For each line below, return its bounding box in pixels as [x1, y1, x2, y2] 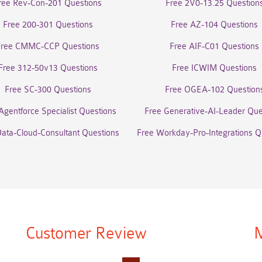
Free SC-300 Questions [4, 85, 91, 95]
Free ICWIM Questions [172, 63, 257, 73]
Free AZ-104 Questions [171, 20, 258, 30]
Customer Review [25, 224, 147, 243]
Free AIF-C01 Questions [170, 42, 259, 51]
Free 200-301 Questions [2, 20, 93, 30]
